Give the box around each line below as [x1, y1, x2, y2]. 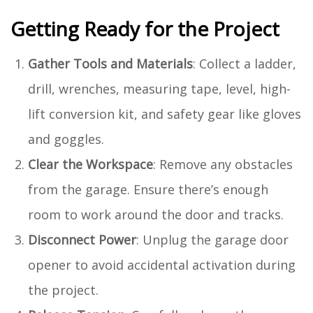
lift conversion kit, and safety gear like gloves [28, 105, 301, 122]
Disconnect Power [28, 231, 136, 248]
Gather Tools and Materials [28, 54, 193, 72]
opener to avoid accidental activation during [28, 256, 296, 273]
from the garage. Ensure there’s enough [28, 180, 268, 198]
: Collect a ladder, [193, 54, 296, 72]
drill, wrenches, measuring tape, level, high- [28, 80, 291, 97]
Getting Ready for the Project [10, 15, 279, 42]
